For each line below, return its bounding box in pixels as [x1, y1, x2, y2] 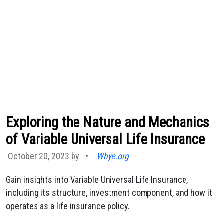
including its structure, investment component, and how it [6, 187, 212, 198]
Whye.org [96, 151, 129, 161]
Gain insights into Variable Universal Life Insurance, [6, 174, 188, 184]
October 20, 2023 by [8, 151, 81, 161]
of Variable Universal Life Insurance [6, 131, 205, 147]
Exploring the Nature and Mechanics [6, 114, 209, 131]
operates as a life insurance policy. [6, 201, 130, 211]
